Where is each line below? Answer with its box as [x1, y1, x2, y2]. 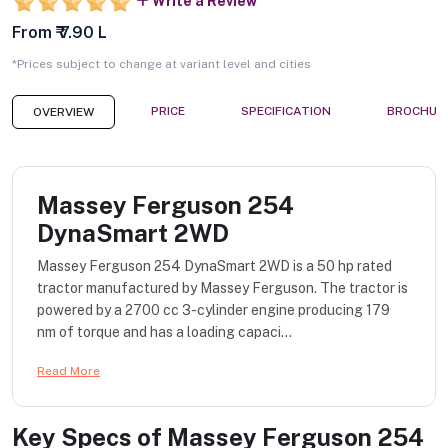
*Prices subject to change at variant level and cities [12, 57, 311, 72]
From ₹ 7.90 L [12, 23, 107, 43]
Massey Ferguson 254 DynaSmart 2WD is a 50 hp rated [37, 258, 392, 275]
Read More [37, 364, 100, 379]
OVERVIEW [33, 105, 94, 120]
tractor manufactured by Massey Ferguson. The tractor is [37, 280, 408, 297]
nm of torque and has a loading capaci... [37, 324, 292, 341]
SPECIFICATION [241, 104, 331, 119]
